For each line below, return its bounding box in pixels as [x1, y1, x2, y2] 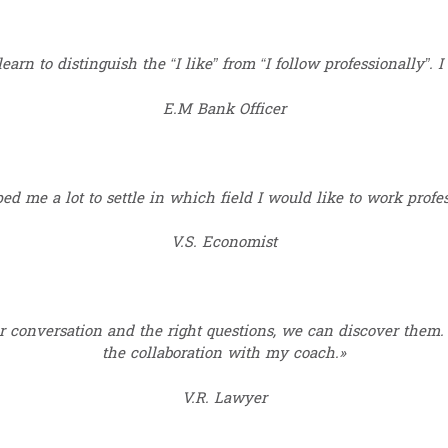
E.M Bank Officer [162, 95, 286, 123]
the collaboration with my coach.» [102, 340, 346, 367]
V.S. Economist [171, 229, 277, 256]
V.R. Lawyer [181, 384, 267, 412]
